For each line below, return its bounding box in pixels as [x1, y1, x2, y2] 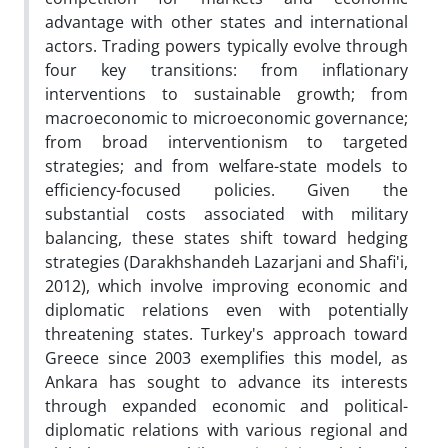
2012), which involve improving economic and [45, 274, 408, 297]
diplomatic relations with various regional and [45, 418, 408, 441]
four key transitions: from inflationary [45, 58, 408, 81]
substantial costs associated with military [45, 202, 408, 225]
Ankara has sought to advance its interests [45, 370, 408, 393]
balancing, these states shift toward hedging [45, 226, 408, 249]
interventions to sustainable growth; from [45, 82, 408, 105]
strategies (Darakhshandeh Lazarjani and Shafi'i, [45, 250, 408, 273]
